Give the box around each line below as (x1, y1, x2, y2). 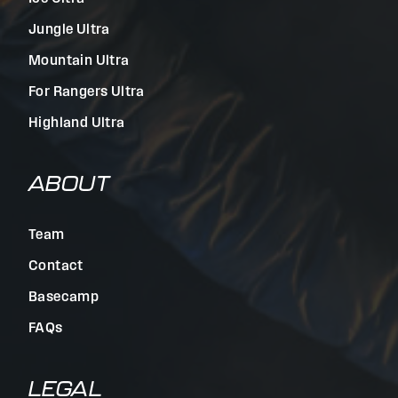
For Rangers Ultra (28, 85, 145, 99)
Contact (28, 259, 84, 274)
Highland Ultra (28, 116, 125, 131)
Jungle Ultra (28, 23, 110, 37)
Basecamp (28, 291, 99, 305)
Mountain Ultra (28, 54, 130, 68)
